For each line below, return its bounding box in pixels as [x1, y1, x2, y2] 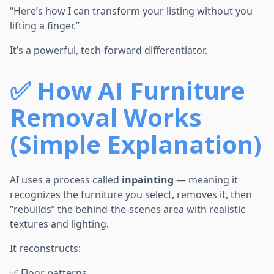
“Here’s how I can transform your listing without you [10, 4, 253, 18]
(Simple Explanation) [10, 127, 262, 161]
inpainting [122, 173, 174, 187]
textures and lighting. [10, 217, 109, 231]
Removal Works [10, 100, 202, 135]
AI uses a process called [10, 173, 122, 187]
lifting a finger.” [10, 19, 80, 33]
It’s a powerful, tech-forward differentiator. [10, 43, 207, 57]
